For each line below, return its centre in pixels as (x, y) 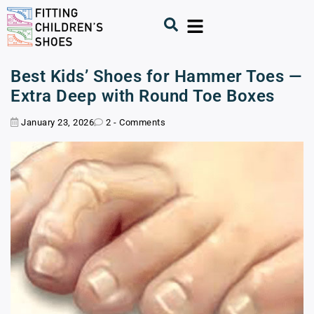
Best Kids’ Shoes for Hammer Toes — (156, 76)
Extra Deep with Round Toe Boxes (143, 96)
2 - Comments (134, 122)
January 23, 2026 (56, 122)
